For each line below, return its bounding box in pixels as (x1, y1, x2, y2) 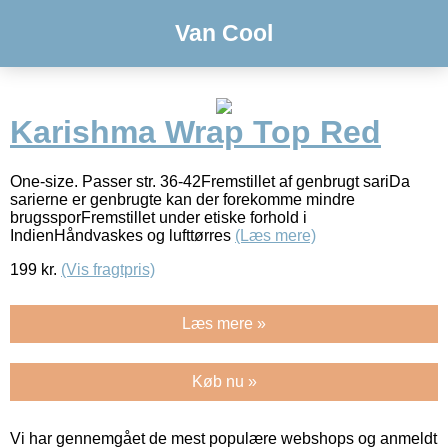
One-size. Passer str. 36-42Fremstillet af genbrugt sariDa (10, 172, 410, 190)
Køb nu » (191, 372, 257, 390)
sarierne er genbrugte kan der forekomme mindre (10, 190, 355, 208)
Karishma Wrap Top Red (10, 114, 381, 151)
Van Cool (175, 20, 273, 46)
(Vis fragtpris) (61, 260, 155, 278)
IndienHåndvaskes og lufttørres (10, 226, 235, 244)
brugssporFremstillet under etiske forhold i (10, 208, 307, 226)
